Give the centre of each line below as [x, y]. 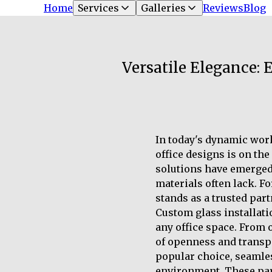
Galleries [163, 8]
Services [98, 8]
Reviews [223, 8]
